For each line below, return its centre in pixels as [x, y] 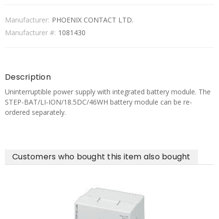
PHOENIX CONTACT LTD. [93, 20]
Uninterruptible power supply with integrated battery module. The [108, 92]
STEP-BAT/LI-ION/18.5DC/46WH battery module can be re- [99, 102]
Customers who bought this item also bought [101, 157]
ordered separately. [35, 112]
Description [28, 77]
